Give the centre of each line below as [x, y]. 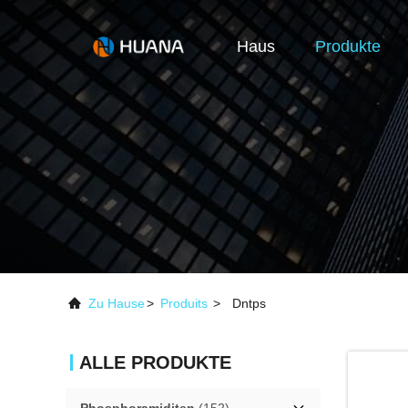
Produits [184, 303]
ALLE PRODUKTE [155, 362]
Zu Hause [117, 303]
